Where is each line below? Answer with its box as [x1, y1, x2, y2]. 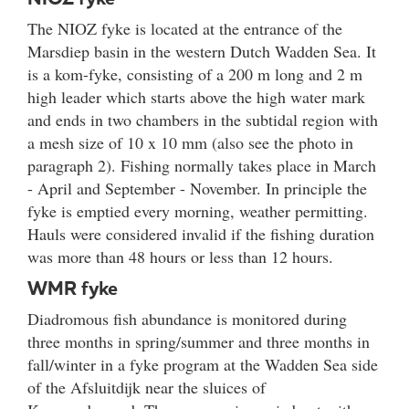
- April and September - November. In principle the [27, 176, 367, 199]
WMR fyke [27, 276, 118, 299]
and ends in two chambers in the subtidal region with [27, 108, 378, 131]
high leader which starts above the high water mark [27, 85, 365, 108]
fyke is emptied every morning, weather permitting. [27, 199, 368, 222]
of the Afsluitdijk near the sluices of [27, 375, 266, 398]
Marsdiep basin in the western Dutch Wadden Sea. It [27, 39, 376, 62]
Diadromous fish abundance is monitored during [27, 307, 347, 330]
